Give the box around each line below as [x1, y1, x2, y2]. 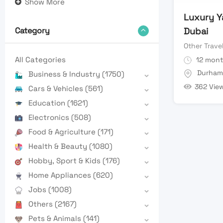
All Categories [15, 55, 66, 65]
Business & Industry [28, 69, 102, 79]
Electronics [28, 112, 71, 122]
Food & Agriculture [28, 127, 98, 137]
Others [28, 199, 55, 209]
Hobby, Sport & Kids [28, 156, 103, 166]
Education [28, 98, 67, 108]
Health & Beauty [28, 141, 89, 151]
